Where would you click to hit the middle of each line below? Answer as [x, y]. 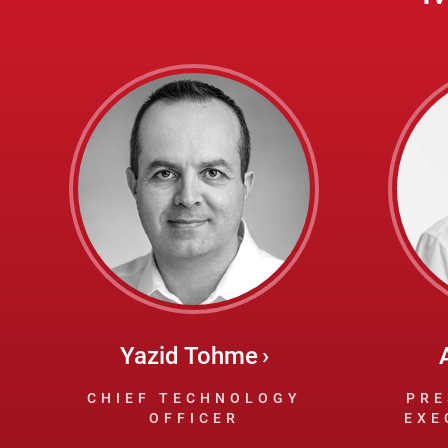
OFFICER [194, 418]
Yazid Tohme [189, 356]
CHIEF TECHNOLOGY [194, 398]
